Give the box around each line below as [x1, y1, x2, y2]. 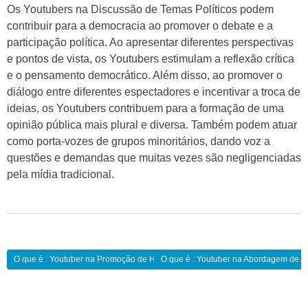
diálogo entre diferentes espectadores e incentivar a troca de [7, 86, 300, 98]
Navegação [6, 251, 89, 269]
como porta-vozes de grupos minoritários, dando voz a [7, 135, 270, 148]
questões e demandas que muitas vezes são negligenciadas [7, 152, 301, 164]
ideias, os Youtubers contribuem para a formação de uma [7, 102, 284, 115]
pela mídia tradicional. [7, 168, 114, 181]
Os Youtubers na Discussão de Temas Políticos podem [7, 3, 274, 16]
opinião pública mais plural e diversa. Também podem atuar [7, 119, 297, 131]
